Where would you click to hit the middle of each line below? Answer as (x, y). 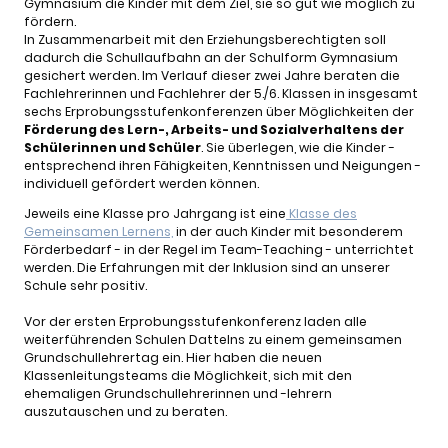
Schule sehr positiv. (85, 286)
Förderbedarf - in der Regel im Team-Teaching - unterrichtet (219, 250)
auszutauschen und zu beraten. (125, 412)
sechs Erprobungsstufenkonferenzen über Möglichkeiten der (219, 112)
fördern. (50, 22)
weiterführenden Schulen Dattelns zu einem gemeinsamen (213, 340)
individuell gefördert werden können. (141, 184)
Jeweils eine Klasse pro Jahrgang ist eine (155, 214)
